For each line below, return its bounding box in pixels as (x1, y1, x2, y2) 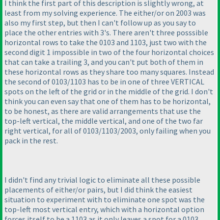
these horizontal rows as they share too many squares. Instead (4, 66, 214, 77)
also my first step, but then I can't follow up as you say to (4, 17, 196, 27)
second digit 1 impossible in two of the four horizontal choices (4, 47, 214, 57)
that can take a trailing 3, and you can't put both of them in (4, 56, 203, 67)
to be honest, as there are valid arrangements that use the (4, 106, 201, 116)
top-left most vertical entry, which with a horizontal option (4, 204, 204, 214)
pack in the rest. (4, 135, 58, 145)
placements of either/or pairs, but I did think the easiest (4, 184, 192, 194)
